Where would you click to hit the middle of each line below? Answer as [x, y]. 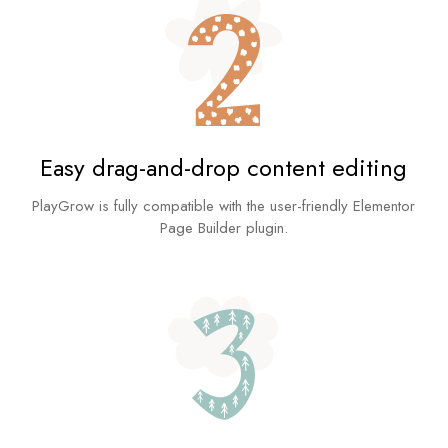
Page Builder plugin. [223, 228]
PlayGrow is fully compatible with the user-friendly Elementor [224, 206]
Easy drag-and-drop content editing [224, 168]
